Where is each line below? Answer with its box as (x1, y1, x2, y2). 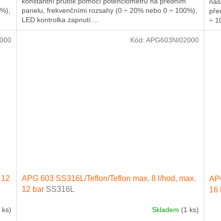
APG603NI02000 (146, 36, 199, 44)
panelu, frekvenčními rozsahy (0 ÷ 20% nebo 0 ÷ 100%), (22, 6, 198, 14)
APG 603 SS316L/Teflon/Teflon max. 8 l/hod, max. (22, 174, 196, 183)
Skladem (151, 205, 181, 214)
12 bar (22, 185, 46, 194)
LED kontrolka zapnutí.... (22, 15, 99, 24)
